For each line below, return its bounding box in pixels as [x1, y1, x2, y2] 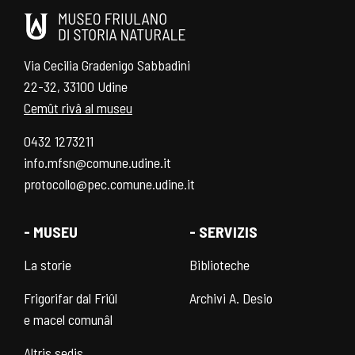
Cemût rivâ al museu [24, 99, 132, 117]
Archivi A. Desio [189, 288, 273, 307]
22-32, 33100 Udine [24, 78, 128, 96]
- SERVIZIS [189, 221, 258, 241]
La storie [24, 255, 71, 273]
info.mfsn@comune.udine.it [24, 154, 171, 172]
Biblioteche [189, 255, 250, 273]
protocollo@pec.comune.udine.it [24, 175, 195, 193]
